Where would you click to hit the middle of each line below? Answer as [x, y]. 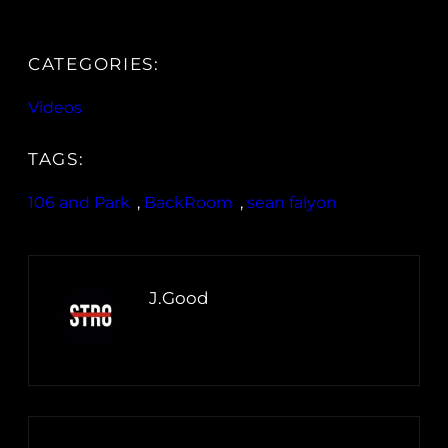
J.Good [179, 298]
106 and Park [79, 203]
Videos [55, 108]
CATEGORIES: [94, 64]
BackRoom [188, 203]
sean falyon [292, 203]
